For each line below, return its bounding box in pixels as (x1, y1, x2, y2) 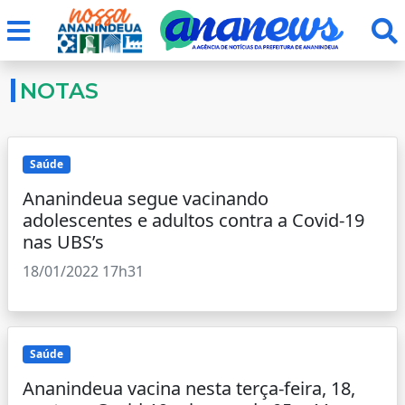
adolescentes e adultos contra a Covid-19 (23, 208, 364, 233)
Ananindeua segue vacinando (23, 186, 268, 212)
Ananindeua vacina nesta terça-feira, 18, (23, 376, 355, 401)
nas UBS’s (23, 230, 104, 255)
